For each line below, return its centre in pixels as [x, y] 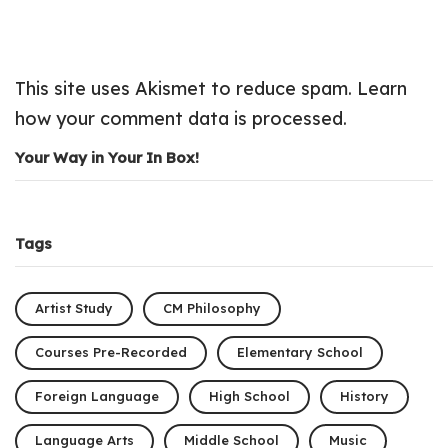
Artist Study [74, 308]
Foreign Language [97, 396]
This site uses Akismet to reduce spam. [186, 88]
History [364, 396]
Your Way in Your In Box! [107, 157]
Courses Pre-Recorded [111, 352]
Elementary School [300, 352]
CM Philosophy [212, 308]
